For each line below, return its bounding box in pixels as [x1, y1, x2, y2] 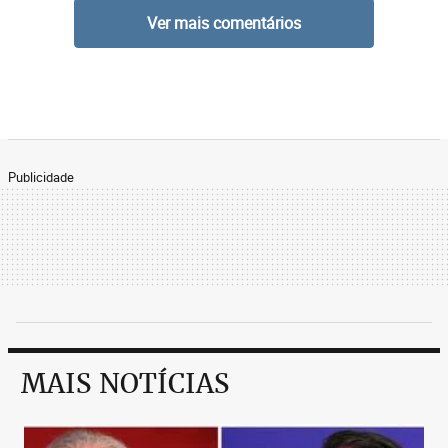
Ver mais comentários [147, 11, 301, 34]
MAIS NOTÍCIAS [21, 365, 229, 401]
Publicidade [8, 167, 74, 186]
